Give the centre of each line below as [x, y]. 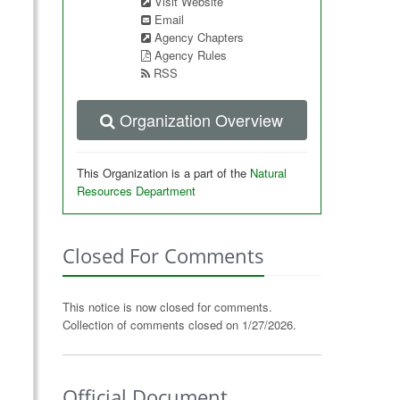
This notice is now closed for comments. [167, 307]
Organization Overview [202, 120]
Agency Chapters [199, 37]
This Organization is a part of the [163, 173]
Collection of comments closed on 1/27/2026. [179, 325]
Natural [268, 173]
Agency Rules [190, 55]
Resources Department [136, 191]
